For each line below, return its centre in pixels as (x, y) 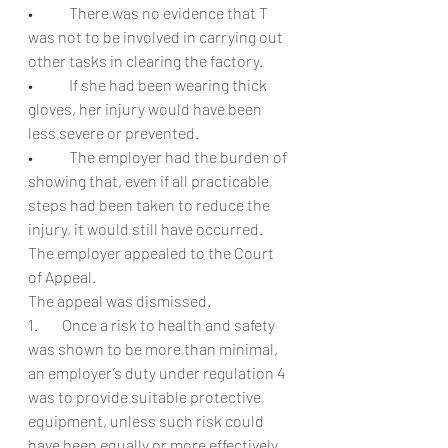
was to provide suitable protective (146, 396)
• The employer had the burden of (159, 156)
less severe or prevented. (113, 132)
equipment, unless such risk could (147, 420)
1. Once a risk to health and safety (153, 324)
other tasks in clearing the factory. (145, 60)
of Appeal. (62, 276)
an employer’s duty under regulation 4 (158, 372)
